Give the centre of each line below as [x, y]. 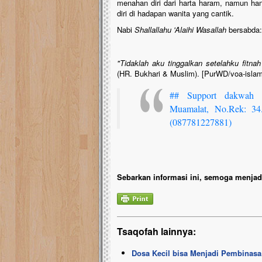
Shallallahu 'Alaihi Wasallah [182, 30]
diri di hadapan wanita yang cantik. [175, 13]
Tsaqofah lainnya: [156, 231]
